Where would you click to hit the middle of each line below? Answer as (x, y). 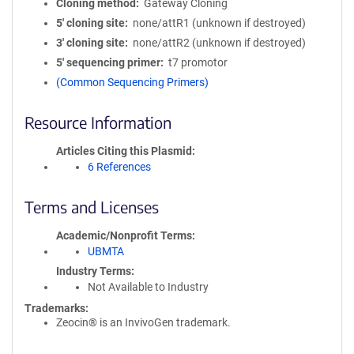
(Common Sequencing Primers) (132, 82)
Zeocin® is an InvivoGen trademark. (143, 322)
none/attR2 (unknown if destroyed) (219, 43)
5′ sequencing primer (108, 62)
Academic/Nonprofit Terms (124, 235)
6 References (119, 167)
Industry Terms (94, 271)
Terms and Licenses (92, 207)
